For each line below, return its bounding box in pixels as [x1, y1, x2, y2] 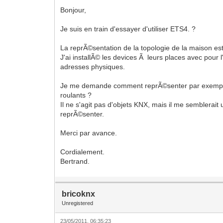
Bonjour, [60, 5, 87, 14]
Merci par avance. [60, 128, 117, 137]
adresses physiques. [60, 62, 125, 71]
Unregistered [62, 200, 94, 206]
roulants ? [60, 91, 92, 99]
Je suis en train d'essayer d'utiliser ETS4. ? [60, 24, 196, 33]
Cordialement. [60, 147, 105, 156]
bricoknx [62, 189, 96, 198]
